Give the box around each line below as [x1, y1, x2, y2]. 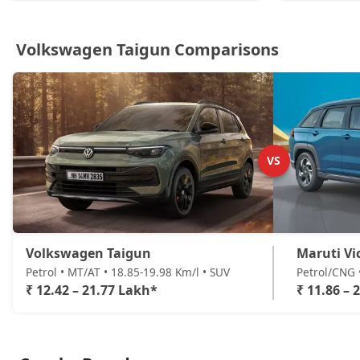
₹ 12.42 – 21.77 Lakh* [26, 281, 157, 299]
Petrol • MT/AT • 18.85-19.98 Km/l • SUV [26, 264, 230, 280]
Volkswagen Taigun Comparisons [16, 39, 279, 60]
